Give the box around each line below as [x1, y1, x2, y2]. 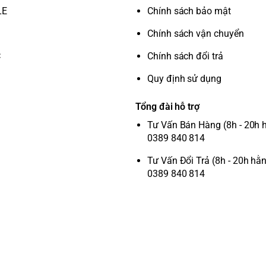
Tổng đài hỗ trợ [135, 101, 200, 112]
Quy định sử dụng [147, 73, 221, 84]
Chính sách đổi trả [147, 50, 223, 62]
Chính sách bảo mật [147, 5, 231, 17]
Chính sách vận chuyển [147, 28, 244, 39]
